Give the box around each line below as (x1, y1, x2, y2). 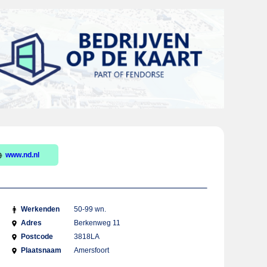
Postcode (20, 232, 53, 241)
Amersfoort (74, 246, 110, 254)
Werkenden (20, 205, 60, 213)
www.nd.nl (5, 151, 39, 159)
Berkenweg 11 (74, 219, 121, 227)
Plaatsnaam (20, 246, 61, 254)
